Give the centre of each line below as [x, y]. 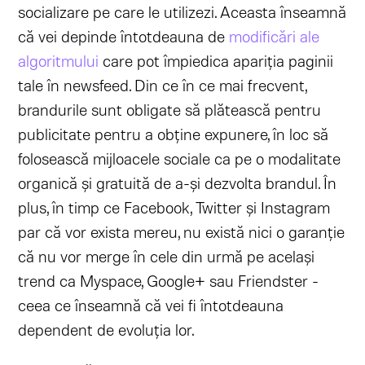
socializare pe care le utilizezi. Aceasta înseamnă [182, 11]
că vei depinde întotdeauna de [124, 36]
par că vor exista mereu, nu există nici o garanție [182, 231]
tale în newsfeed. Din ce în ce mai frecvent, [163, 85]
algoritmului [59, 60]
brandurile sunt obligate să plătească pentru [170, 109]
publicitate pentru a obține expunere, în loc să [174, 134]
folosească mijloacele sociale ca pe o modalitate [180, 158]
